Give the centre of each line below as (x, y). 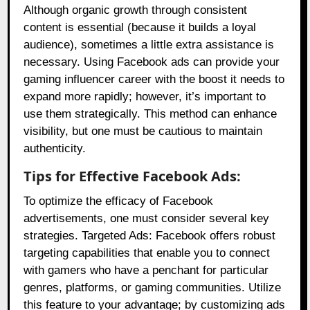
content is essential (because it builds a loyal (140, 28)
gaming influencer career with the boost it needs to (154, 80)
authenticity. (55, 149)
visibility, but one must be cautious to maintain (143, 131)
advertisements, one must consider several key (147, 219)
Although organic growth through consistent (136, 10)
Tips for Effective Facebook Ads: (133, 176)
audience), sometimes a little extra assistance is (149, 45)
